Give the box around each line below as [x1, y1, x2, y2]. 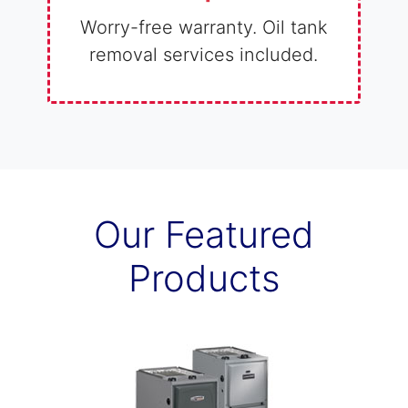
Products [127, 255, 280, 301]
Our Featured [94, 211, 314, 257]
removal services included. [89, 43, 319, 66]
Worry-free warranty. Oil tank [79, 15, 328, 38]
